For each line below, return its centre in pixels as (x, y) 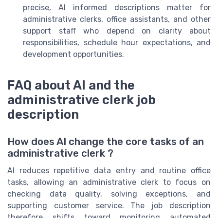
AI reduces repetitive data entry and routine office (109, 170)
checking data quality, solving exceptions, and (109, 194)
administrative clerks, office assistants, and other (117, 19)
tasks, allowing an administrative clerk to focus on (109, 182)
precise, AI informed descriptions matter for (117, 7)
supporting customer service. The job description (109, 205)
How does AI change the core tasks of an (106, 141)
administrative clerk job (82, 100)
